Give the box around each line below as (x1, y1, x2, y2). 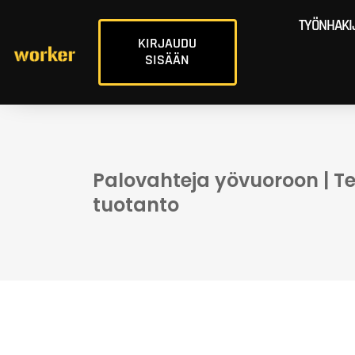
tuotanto (93, 192, 179, 218)
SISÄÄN (145, 52, 190, 69)
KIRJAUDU (138, 35, 197, 52)
